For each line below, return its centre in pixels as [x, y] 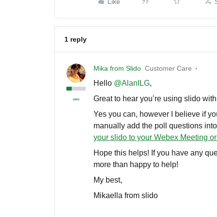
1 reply [76, 39]
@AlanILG [132, 83]
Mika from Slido [117, 68]
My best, [109, 180]
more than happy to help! [136, 164]
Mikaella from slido [127, 195]
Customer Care [168, 68]
